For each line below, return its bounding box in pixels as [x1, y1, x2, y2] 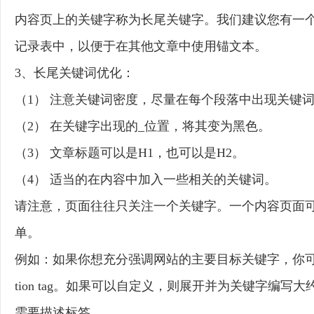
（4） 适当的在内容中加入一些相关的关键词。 [15, 172, 277, 186]
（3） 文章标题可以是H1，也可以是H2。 [15, 146, 245, 160]
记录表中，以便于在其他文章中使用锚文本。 [15, 39, 267, 53]
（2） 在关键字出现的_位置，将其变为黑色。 [15, 119, 271, 133]
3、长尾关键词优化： [15, 66, 135, 80]
